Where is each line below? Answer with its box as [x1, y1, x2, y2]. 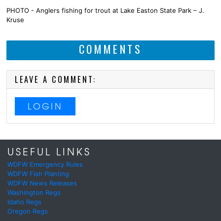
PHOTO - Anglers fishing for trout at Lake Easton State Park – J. [6, 6, 204, 14]
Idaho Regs [7, 197, 41, 206]
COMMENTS [78, 40, 143, 57]
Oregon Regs [7, 207, 48, 215]
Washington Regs [7, 188, 61, 196]
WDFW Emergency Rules [7, 160, 83, 168]
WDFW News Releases [7, 179, 77, 187]
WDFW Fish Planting [7, 169, 69, 178]
